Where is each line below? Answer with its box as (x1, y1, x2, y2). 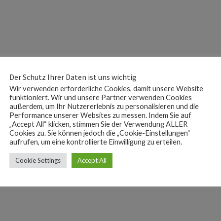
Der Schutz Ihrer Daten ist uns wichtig (9, 72, 137, 82)
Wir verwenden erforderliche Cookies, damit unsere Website (9, 84, 203, 93)
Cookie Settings (15, 156, 61, 164)
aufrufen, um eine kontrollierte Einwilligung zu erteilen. (9, 137, 182, 146)
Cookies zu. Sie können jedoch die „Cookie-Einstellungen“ (9, 128, 190, 137)
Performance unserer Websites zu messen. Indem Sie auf (9, 110, 191, 119)
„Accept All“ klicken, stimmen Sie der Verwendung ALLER (9, 119, 187, 128)
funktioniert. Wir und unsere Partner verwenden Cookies (9, 93, 192, 102)
